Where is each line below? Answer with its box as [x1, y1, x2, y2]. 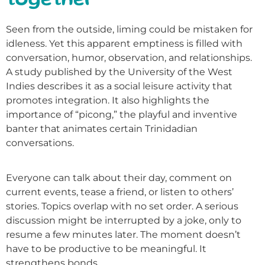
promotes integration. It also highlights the [6, 95, 209, 106]
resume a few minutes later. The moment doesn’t [6, 228, 241, 240]
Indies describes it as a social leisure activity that [6, 80, 232, 92]
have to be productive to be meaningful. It [6, 243, 206, 254]
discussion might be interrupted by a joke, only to [6, 214, 241, 226]
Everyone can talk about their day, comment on [6, 172, 232, 183]
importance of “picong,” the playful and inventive [6, 109, 237, 121]
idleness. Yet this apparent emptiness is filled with [6, 38, 243, 50]
